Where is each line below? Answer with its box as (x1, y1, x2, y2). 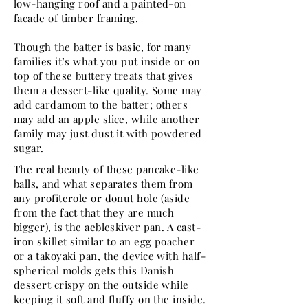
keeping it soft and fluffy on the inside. (14, 292, 206, 306)
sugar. (14, 141, 44, 155)
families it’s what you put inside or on (14, 54, 201, 68)
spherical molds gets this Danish (14, 263, 175, 277)
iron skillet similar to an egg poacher (14, 234, 195, 248)
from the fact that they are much (14, 206, 175, 219)
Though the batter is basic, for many (14, 40, 192, 54)
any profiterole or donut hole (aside (14, 191, 190, 205)
